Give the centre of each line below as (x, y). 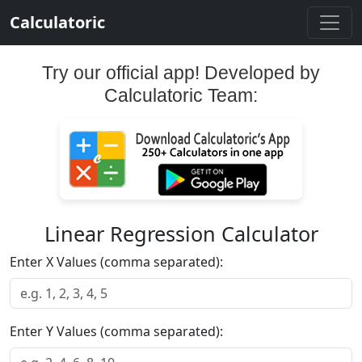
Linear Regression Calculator (181, 234)
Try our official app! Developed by (181, 73)
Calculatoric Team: (181, 95)
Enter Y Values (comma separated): (116, 331)
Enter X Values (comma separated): (116, 262)
